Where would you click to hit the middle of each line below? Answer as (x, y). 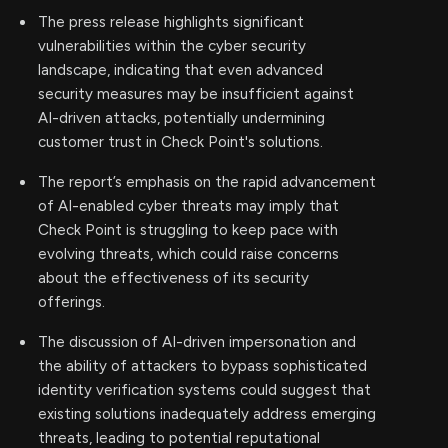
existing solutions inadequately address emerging (207, 414)
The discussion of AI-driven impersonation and (197, 342)
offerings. (71, 302)
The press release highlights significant (171, 22)
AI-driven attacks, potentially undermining (181, 118)
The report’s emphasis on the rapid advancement (207, 182)
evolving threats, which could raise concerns (188, 254)
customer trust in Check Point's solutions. (180, 142)
